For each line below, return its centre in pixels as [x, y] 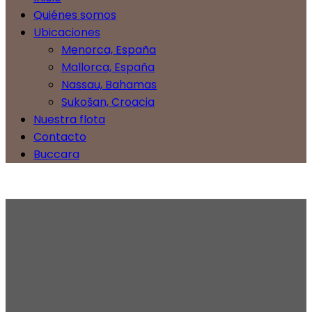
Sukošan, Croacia [108, 102]
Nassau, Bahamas [109, 85]
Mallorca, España [108, 68]
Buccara [56, 155]
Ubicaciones [67, 33]
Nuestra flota [69, 120]
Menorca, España [109, 50]
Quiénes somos [75, 15]
